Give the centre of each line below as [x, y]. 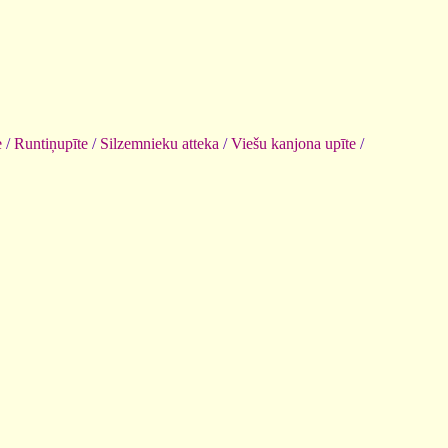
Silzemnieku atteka [159, 143]
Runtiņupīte [51, 143]
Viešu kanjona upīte [293, 143]
